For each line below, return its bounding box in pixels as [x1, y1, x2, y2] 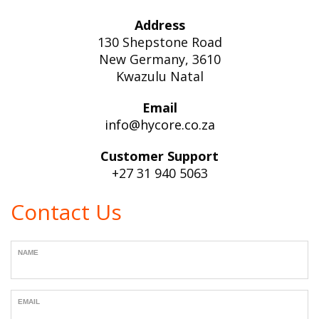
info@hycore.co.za [104, 116, 215, 133]
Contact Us [11, 197, 122, 226]
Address [134, 16, 185, 33]
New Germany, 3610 [98, 51, 221, 68]
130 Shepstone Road [97, 33, 222, 51]
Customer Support [100, 147, 219, 164]
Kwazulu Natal [115, 68, 204, 85]
